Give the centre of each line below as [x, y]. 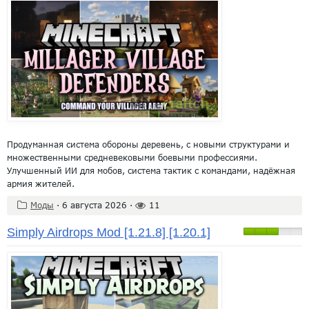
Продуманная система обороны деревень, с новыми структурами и [148, 144]
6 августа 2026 [94, 205]
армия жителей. [41, 183]
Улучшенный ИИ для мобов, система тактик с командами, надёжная [151, 170]
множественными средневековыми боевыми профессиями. [132, 157]
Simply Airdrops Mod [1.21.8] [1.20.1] [109, 232]
